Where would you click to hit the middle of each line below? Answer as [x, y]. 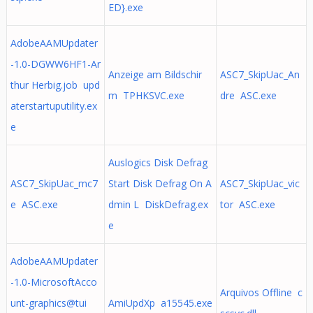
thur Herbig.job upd [55, 85]
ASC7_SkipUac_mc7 [54, 183]
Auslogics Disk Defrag [158, 162]
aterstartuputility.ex [53, 106]
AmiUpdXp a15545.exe [160, 303]
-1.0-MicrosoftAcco [53, 282]
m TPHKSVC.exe [146, 95]
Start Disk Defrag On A [160, 183]
